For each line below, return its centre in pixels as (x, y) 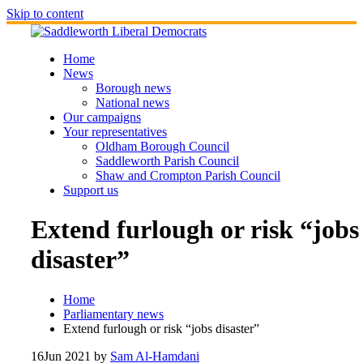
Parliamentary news (113, 314)
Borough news (133, 88)
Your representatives (115, 132)
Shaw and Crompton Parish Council (188, 175)
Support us (91, 190)
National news (132, 102)
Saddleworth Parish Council (167, 161)
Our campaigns (102, 117)
